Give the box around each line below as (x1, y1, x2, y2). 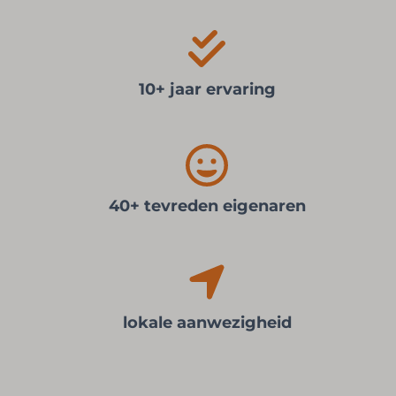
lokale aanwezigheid (122, 313, 292, 333)
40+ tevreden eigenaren (108, 196, 306, 217)
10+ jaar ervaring (138, 80, 276, 100)
